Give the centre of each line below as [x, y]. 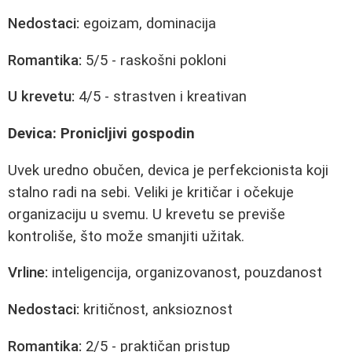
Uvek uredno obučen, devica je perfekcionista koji [168, 170]
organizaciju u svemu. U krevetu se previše [147, 214]
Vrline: [28, 273]
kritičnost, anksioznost [156, 310]
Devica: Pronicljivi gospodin [101, 134]
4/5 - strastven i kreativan [161, 97]
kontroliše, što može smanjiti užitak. [126, 236]
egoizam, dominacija [148, 24]
